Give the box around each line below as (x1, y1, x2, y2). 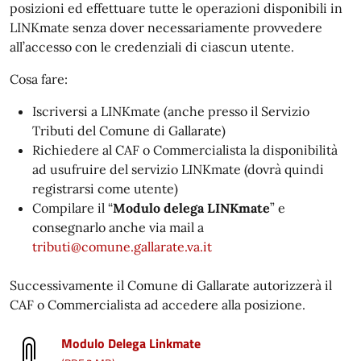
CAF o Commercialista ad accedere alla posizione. (10, 297, 305, 313)
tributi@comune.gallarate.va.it (32, 239, 212, 255)
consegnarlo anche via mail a (32, 219, 204, 235)
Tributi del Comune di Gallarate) (32, 122, 226, 139)
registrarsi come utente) (32, 180, 178, 197)
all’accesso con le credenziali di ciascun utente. (10, 39, 294, 55)
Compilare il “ (32, 200, 113, 216)
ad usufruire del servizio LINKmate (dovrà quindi (32, 161, 324, 177)
